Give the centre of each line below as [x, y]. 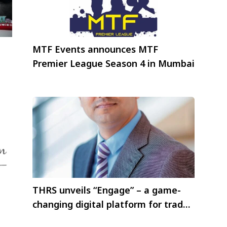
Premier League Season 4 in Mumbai [113, 63]
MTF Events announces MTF [95, 49]
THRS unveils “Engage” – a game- [107, 190]
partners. [52, 218]
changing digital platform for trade [110, 204]
